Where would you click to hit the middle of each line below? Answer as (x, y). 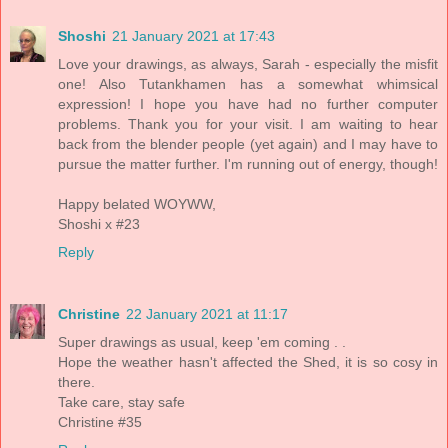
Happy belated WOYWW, (137, 204)
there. (76, 382)
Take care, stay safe (121, 402)
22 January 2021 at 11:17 (207, 314)
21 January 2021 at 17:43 (193, 36)
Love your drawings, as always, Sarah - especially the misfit (248, 64)
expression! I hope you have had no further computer (248, 104)
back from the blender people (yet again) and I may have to (248, 144)
